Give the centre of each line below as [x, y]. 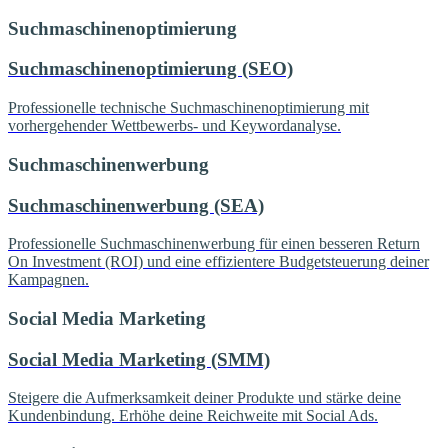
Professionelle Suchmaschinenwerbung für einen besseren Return [214, 244]
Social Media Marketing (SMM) [139, 359]
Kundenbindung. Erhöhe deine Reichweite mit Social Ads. [193, 416]
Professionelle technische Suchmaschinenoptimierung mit [188, 108]
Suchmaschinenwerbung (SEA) [136, 205]
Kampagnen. [48, 280]
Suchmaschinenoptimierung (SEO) [150, 69]
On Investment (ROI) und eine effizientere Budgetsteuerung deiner [218, 262]
